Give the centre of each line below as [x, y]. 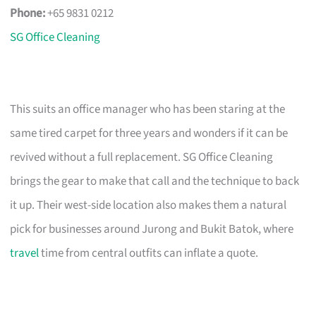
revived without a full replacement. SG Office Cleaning [142, 157]
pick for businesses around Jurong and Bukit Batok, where [152, 229]
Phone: [28, 13]
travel [25, 253]
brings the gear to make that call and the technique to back [155, 181]
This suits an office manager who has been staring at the [148, 109]
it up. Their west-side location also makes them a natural [148, 205]
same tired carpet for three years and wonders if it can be [149, 133]
